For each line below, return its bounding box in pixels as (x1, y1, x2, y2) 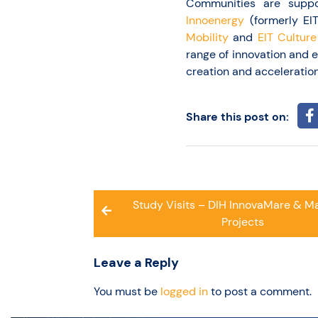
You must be (94, 283, 160, 299)
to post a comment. (208, 283, 312, 299)
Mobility (186, 29, 229, 45)
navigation (93, 209, 180, 232)
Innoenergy (186, 12, 244, 28)
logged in (160, 283, 208, 299)
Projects (221, 214, 264, 229)
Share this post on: (186, 109, 289, 124)
